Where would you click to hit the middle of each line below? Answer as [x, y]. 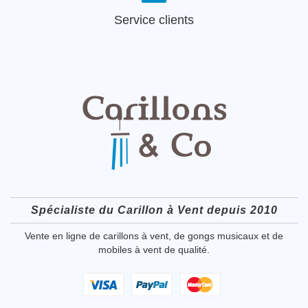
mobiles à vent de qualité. [154, 250]
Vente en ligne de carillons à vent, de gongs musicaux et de [154, 236]
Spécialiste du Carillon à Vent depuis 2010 [154, 210]
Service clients [154, 20]
